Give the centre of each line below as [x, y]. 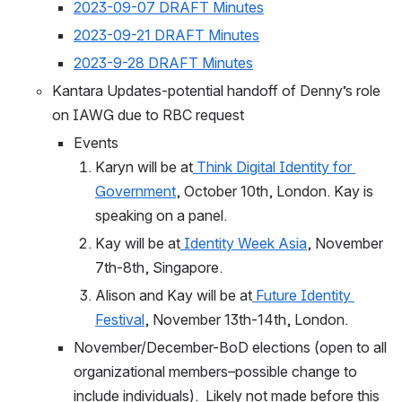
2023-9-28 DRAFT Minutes [163, 63]
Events [96, 143]
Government [135, 191]
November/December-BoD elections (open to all [230, 347]
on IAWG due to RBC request [148, 115]
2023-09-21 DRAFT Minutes [166, 35]
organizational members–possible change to [215, 371]
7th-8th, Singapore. [159, 267]
